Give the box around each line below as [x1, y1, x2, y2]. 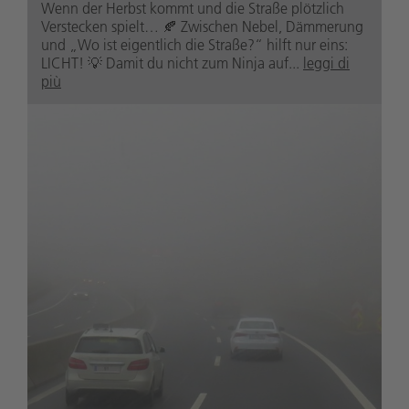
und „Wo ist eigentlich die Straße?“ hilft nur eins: [41, 35, 348, 54]
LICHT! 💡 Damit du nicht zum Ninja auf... [41, 53, 303, 72]
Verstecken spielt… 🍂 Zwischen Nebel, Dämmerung [41, 16, 363, 36]
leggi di [303, 53, 350, 72]
